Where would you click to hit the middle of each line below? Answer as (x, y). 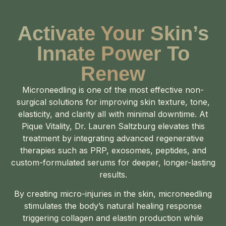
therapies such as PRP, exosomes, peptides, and (113, 150)
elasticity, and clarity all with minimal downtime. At (113, 114)
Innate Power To (113, 53)
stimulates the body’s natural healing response (113, 206)
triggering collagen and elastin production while (113, 218)
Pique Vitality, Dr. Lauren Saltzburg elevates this (113, 126)
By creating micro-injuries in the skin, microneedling (113, 194)
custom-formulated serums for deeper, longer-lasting (113, 162)
